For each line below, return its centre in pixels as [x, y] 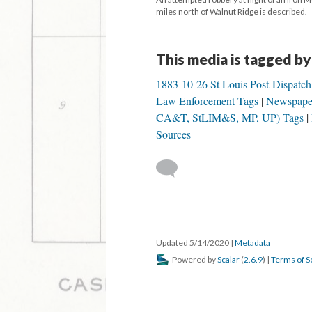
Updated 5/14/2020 [193, 243]
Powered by [194, 259]
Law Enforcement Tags [207, 101]
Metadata [252, 243]
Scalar [228, 259]
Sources [173, 134]
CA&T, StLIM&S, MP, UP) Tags [230, 117]
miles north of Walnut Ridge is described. [232, 11]
